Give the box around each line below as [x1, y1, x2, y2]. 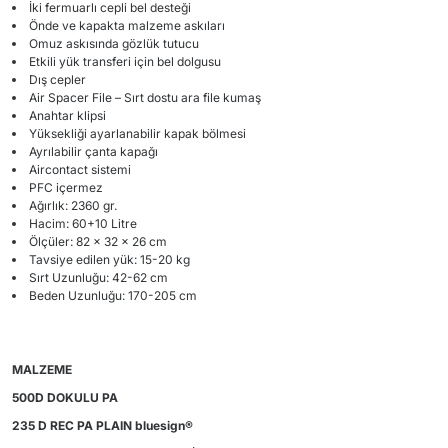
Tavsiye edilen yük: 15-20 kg [29, 252, 190, 267]
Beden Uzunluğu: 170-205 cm [29, 288, 197, 303]
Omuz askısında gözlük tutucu [29, 36, 199, 51]
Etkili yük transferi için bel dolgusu [29, 54, 221, 69]
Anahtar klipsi [29, 108, 106, 123]
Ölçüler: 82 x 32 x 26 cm [29, 234, 167, 249]
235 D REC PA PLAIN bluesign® [12, 418, 193, 433]
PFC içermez [29, 180, 103, 195]
